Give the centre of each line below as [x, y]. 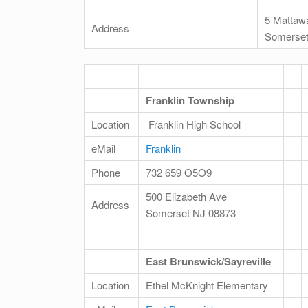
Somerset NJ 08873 [191, 213]
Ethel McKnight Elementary [207, 285]
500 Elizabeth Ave [186, 197]
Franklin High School [193, 124]
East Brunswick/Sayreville [208, 262]
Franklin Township [191, 101]
